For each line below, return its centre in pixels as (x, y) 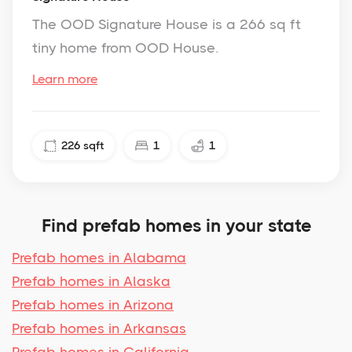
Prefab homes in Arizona (93, 304)
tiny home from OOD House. (125, 48)
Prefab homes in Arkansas (99, 328)
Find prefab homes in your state (176, 225)
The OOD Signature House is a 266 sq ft (167, 24)
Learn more (65, 79)
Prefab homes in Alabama (99, 257)
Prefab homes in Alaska (91, 281)
